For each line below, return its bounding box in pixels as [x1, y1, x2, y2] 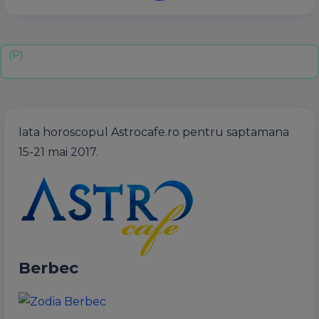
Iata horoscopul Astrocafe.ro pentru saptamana [19, 125, 289, 139]
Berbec [19, 258, 78, 278]
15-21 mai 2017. [19, 145, 98, 159]
